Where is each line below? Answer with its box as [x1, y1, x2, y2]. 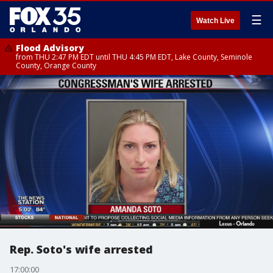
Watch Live [196, 16, 235, 25]
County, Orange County [16, 60, 96, 71]
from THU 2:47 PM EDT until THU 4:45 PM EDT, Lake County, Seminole [16, 52, 252, 62]
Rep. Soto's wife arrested [10, 242, 153, 257]
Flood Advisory [16, 42, 84, 54]
